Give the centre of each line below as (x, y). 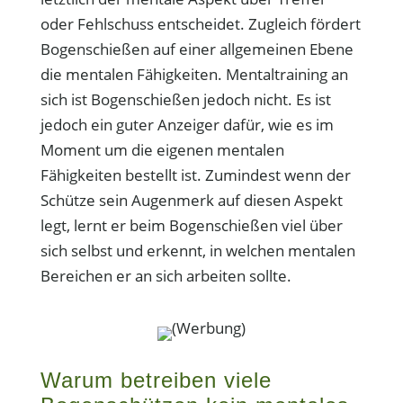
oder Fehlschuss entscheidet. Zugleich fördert (200, 24)
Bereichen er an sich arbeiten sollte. (166, 276)
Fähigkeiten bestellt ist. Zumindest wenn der (195, 175)
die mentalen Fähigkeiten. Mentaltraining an (194, 74)
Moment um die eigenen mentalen (162, 150)
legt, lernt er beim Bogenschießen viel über (191, 225)
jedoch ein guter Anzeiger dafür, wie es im (187, 125)
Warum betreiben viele (156, 380)
